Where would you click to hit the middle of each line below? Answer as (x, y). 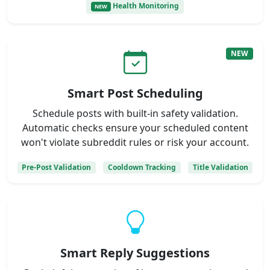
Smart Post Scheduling (135, 93)
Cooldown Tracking (142, 167)
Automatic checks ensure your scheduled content (135, 127)
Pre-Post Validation (57, 167)
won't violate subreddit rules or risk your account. (135, 142)
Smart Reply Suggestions (135, 253)
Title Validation (220, 167)
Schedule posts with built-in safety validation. (135, 113)
